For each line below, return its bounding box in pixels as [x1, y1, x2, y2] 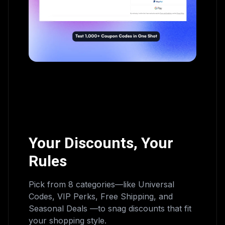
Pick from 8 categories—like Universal [29, 179, 174, 189]
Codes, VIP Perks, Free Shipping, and [29, 191, 173, 201]
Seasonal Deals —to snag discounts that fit [29, 203, 191, 213]
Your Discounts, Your [29, 134, 173, 152]
